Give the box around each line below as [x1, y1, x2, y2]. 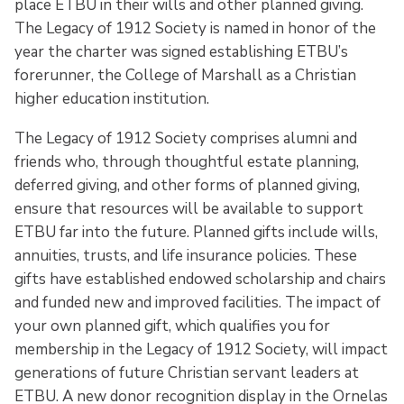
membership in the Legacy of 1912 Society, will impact [14, 339, 388, 361]
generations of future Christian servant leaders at [14, 363, 359, 384]
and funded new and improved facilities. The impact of [14, 292, 381, 314]
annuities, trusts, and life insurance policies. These [14, 245, 357, 267]
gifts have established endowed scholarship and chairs [14, 269, 386, 290]
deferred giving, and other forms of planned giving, [14, 175, 360, 197]
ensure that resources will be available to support [14, 198, 363, 220]
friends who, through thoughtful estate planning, [14, 151, 359, 173]
